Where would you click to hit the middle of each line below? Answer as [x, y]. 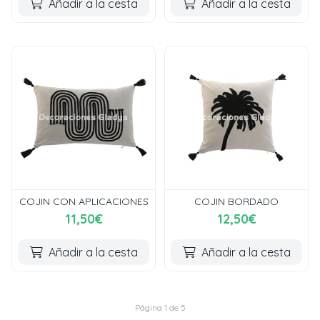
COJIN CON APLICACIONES [84, 201]
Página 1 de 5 [160, 307]
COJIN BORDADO [236, 201]
